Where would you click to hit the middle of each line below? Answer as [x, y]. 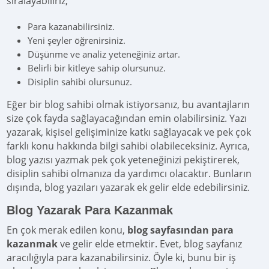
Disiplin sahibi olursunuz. [80, 82]
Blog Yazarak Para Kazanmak [90, 210]
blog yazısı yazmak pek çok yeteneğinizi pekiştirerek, [123, 160]
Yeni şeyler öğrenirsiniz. [77, 41]
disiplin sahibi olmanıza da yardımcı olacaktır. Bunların [129, 174]
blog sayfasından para [181, 230]
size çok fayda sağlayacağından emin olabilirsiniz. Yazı [127, 119]
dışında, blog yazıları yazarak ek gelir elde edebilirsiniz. [128, 188]
